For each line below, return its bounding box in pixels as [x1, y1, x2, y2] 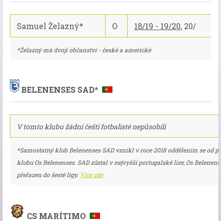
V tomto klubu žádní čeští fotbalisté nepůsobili [17, 122, 166, 132]
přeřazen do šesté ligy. [17, 171, 80, 179]
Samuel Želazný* [17, 21, 83, 31]
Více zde [80, 171, 103, 179]
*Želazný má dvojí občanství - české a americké [17, 46, 151, 54]
